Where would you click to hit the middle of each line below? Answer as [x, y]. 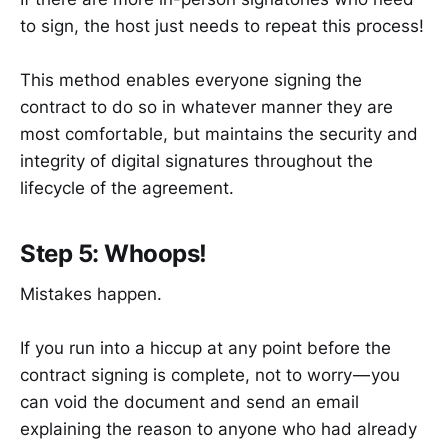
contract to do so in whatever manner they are [206, 107]
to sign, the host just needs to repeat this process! [222, 25]
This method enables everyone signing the [191, 80]
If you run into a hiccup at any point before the [205, 348]
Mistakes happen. [91, 293]
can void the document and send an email [189, 402]
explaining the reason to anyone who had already [218, 429]
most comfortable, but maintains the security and [219, 134]
